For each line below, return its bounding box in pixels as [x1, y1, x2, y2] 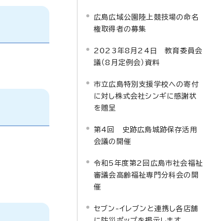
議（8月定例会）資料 [94, 59, 160, 66]
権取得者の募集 [94, 25, 147, 33]
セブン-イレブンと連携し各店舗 [94, 205, 198, 212]
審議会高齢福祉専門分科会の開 [94, 171, 199, 179]
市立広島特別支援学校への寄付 [94, 80, 199, 88]
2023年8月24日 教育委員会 [94, 47, 203, 54]
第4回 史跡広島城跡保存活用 [94, 126, 197, 133]
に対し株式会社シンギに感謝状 [94, 92, 197, 100]
